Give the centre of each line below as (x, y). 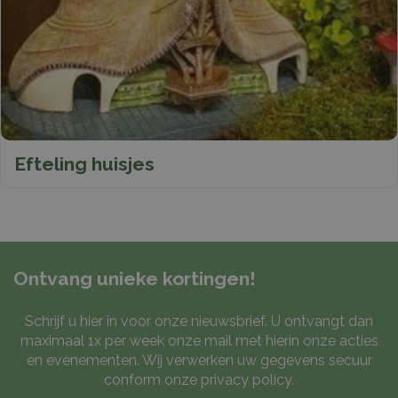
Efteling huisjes (84, 164)
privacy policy (246, 380)
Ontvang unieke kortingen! (135, 279)
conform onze (152, 380)
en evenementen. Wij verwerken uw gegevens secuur (199, 361)
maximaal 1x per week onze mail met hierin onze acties (199, 341)
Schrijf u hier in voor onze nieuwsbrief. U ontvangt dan (199, 322)
